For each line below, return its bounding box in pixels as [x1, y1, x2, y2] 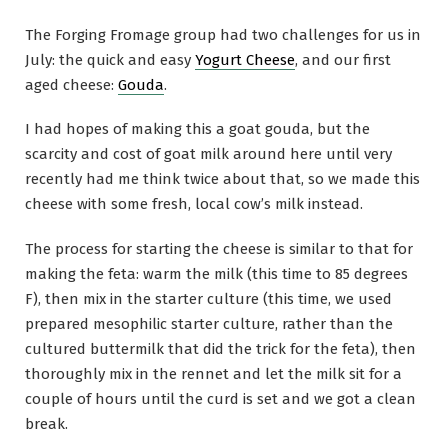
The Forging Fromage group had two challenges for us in [25, 25, 421, 44]
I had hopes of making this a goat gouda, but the [25, 120, 370, 139]
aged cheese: [25, 75, 118, 94]
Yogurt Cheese [195, 50, 295, 69]
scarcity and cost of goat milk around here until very [25, 145, 392, 164]
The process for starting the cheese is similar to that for [25, 240, 413, 259]
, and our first [295, 50, 391, 69]
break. [25, 415, 68, 434]
